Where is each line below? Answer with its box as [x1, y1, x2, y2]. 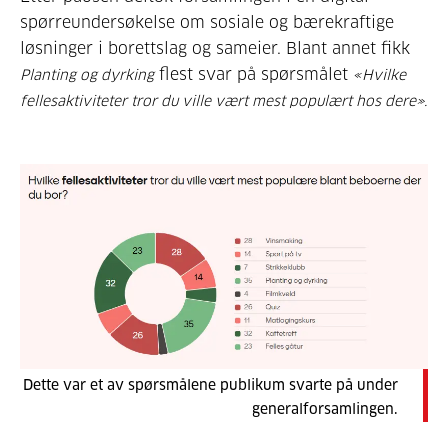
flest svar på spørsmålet [154, 66, 353, 83]
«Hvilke [353, 68, 406, 83]
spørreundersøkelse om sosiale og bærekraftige [20, 14, 394, 31]
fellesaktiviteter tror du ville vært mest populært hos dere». [20, 94, 427, 109]
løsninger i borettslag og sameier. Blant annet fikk [20, 40, 410, 57]
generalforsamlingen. [252, 402, 398, 417]
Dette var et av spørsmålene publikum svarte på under [23, 378, 398, 393]
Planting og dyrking [20, 68, 154, 83]
